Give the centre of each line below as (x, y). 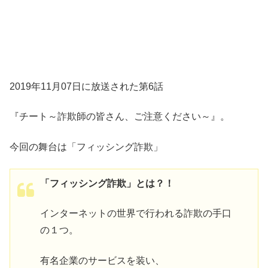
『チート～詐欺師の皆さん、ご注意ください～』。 (120, 117)
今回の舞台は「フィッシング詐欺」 (86, 147)
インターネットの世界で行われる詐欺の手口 (136, 214)
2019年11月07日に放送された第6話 (86, 86)
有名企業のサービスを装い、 (102, 260)
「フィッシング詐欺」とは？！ (107, 183)
